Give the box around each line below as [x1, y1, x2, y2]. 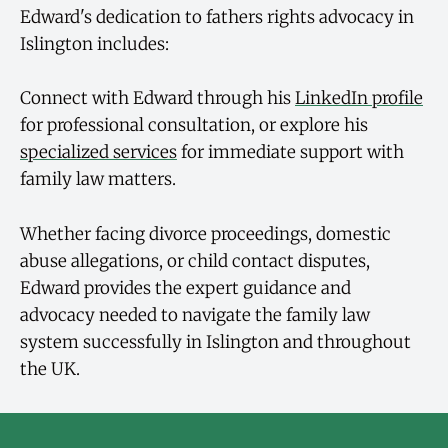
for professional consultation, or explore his [20, 114, 368, 137]
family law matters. [20, 168, 176, 191]
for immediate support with [177, 141, 404, 164]
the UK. [20, 357, 80, 380]
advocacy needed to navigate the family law [20, 303, 370, 326]
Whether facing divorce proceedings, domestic [20, 222, 391, 245]
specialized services [20, 141, 177, 164]
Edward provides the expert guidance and [20, 276, 351, 299]
